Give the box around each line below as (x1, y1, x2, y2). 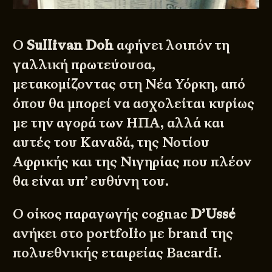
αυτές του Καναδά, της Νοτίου (13, 134, 210, 152)
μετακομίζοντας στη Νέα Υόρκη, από (13, 75, 246, 93)
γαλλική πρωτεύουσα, (13, 56, 156, 74)
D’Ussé (191, 205, 236, 223)
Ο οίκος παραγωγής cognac (13, 205, 191, 223)
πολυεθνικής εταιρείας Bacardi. (13, 244, 222, 262)
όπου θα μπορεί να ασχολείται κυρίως (13, 95, 255, 113)
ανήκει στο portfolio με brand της (13, 225, 234, 243)
